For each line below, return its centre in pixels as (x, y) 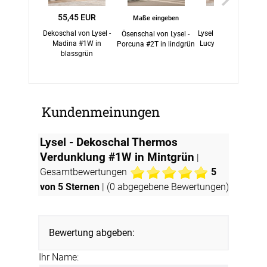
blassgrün (77, 53)
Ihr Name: (59, 257)
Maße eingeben (156, 18)
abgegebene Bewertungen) (172, 187)
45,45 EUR (235, 17)
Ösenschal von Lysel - (156, 34)
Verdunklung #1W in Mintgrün (117, 157)
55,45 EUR (77, 17)
